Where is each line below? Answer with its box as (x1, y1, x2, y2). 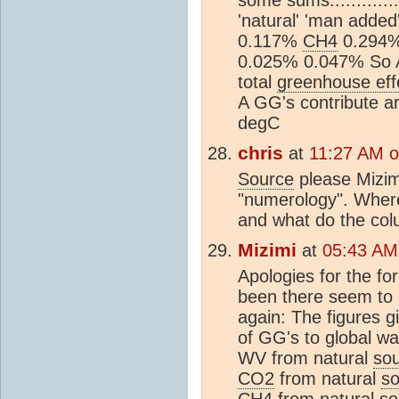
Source (238, 168, 294, 189)
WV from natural (238, 347, 373, 368)
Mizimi (238, 239, 297, 261)
